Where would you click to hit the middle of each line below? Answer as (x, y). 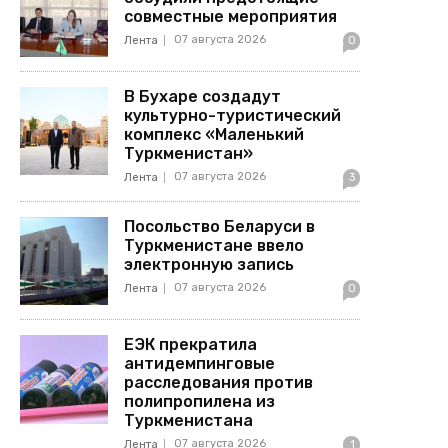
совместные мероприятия (231, 16)
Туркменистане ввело (214, 245)
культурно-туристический (233, 115)
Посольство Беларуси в (220, 226)
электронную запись (209, 264)
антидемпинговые (200, 364)
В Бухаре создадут (203, 96)
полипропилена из (200, 402)
